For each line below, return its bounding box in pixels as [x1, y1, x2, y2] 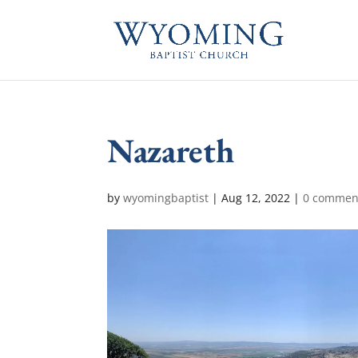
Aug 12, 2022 [221, 190, 291, 205]
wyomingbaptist [123, 190, 209, 205]
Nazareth [107, 129, 235, 173]
